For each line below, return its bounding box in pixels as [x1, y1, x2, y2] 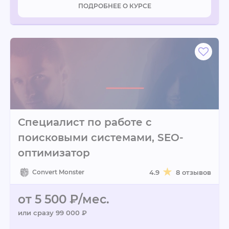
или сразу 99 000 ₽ [18, 209, 87, 217]
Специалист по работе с [18, 116, 152, 128]
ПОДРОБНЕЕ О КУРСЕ [78, 2, 151, 10]
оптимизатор [18, 147, 90, 159]
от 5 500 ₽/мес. [18, 192, 109, 207]
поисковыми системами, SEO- [18, 131, 184, 144]
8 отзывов [176, 168, 211, 176]
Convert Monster [32, 168, 84, 176]
